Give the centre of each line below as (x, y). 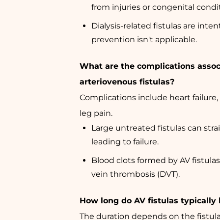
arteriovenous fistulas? (127, 82)
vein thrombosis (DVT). (136, 174)
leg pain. (96, 113)
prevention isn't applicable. (144, 39)
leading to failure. (125, 141)
